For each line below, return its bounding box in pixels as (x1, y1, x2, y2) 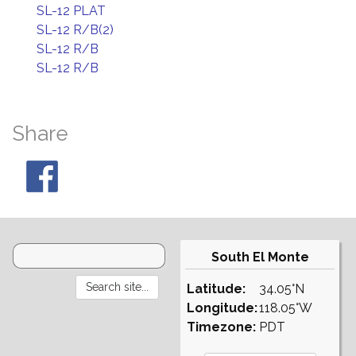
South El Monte (211, 250, 309, 265)
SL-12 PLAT (37, 3, 106, 18)
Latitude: (187, 281, 246, 296)
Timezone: (187, 319, 256, 335)
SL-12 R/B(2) (37, 22, 114, 37)
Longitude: (187, 300, 257, 315)
